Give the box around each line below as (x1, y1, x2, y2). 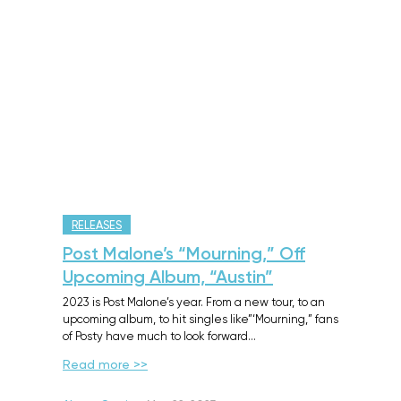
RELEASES (72, 220, 122, 232)
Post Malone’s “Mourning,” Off (63, 246, 305, 264)
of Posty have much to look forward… (63, 331, 256, 343)
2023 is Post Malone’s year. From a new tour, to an (63, 297, 325, 309)
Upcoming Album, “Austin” (63, 269, 273, 287)
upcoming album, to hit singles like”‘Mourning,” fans (63, 314, 338, 326)
